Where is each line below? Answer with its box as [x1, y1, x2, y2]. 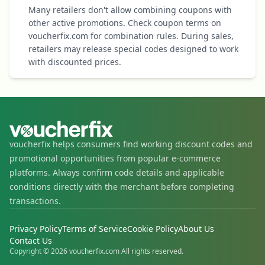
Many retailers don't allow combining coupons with [28, 4, 232, 16]
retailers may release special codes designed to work [28, 43, 238, 55]
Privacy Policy [9, 223, 62, 235]
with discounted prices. [28, 56, 121, 68]
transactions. [9, 195, 61, 207]
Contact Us [9, 235, 52, 247]
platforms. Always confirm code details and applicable [9, 167, 224, 179]
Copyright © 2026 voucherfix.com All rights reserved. [9, 246, 183, 257]
